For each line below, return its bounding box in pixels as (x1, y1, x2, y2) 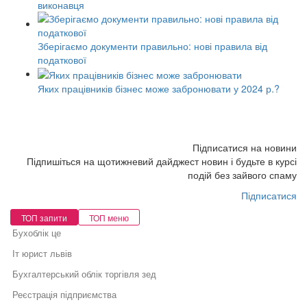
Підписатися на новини (193, 140, 297, 154)
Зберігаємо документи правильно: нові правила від (38, 38, 267, 53)
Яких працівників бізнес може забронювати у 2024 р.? (38, 81, 280, 95)
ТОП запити (21, 212, 67, 224)
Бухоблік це (12, 226, 61, 240)
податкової (38, 52, 86, 66)
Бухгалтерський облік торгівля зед (12, 267, 156, 281)
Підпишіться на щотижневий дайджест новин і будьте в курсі (27, 153, 297, 168)
